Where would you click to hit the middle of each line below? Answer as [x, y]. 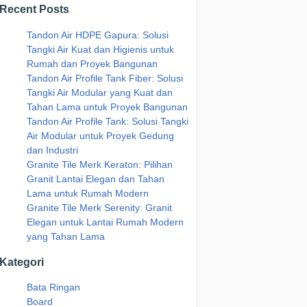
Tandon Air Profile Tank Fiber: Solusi [105, 78]
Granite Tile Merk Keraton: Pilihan [100, 164]
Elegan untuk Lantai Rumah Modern [105, 222]
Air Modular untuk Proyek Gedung [100, 135]
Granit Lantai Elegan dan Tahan [96, 179]
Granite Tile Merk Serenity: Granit [99, 207]
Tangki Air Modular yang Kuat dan [100, 92]
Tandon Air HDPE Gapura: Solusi [98, 35]
